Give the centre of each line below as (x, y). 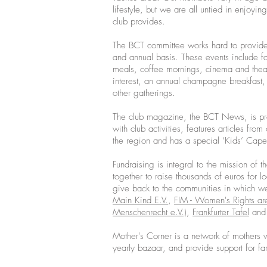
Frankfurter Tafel (221, 212)
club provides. (139, 21)
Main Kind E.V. (140, 200)
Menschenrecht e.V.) (150, 212)
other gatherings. (145, 93)
